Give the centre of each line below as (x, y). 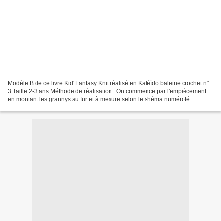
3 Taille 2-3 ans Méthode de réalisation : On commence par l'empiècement (107, 91)
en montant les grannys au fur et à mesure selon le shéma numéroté (99, 99)
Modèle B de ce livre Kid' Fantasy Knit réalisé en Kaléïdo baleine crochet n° (109, 83)
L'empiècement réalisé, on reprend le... (60, 107)
